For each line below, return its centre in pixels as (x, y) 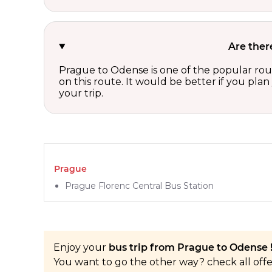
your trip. (81, 93)
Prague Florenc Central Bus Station (139, 185)
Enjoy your (81, 247)
